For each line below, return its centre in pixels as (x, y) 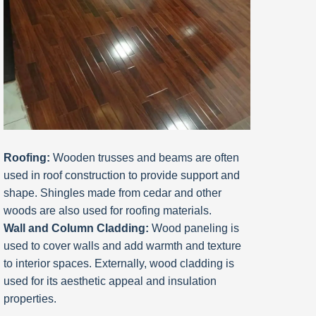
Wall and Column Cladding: (76, 229)
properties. (30, 299)
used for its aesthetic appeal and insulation (110, 281)
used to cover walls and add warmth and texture (122, 246)
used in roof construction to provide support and (122, 176)
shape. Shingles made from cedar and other (113, 193)
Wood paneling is (194, 229)
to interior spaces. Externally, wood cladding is (119, 264)
